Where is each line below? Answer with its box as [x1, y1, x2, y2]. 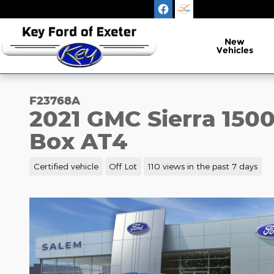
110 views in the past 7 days [147, 160, 257, 171]
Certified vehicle [33, 160, 98, 171]
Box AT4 [29, 127, 127, 154]
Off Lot [109, 160, 138, 171]
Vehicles [216, 45, 253, 56]
